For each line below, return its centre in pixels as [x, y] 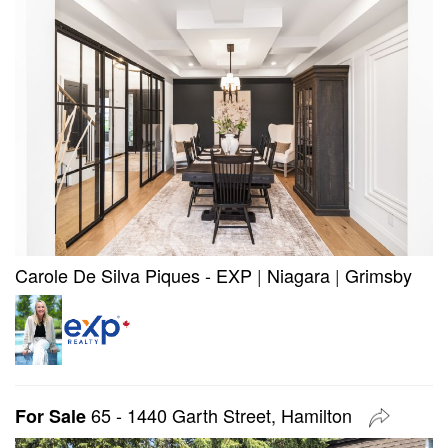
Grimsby [378, 274]
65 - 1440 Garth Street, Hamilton [224, 414]
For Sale [50, 415]
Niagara [298, 274]
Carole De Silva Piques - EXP [133, 274]
